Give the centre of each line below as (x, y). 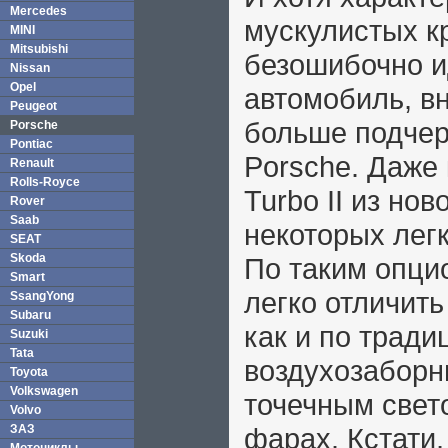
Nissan (30, 68)
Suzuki (29, 334)
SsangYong (42, 296)
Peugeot (33, 106)
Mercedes (38, 11)
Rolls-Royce (45, 182)
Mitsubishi (39, 49)
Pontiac (31, 144)
